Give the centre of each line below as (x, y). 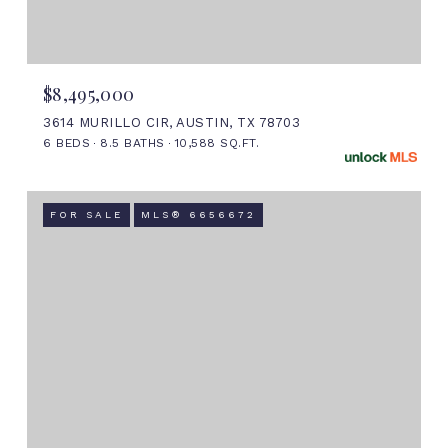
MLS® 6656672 (198, 214)
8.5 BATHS (132, 142)
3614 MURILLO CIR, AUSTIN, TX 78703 (171, 122)
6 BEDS (66, 142)
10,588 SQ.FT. (216, 142)
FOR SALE (86, 214)
